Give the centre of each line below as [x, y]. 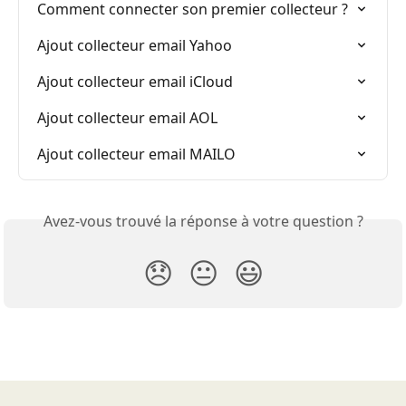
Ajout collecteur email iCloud [135, 82]
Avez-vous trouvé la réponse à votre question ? [203, 222]
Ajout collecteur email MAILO [136, 155]
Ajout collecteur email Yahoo [135, 46]
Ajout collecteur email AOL [127, 118]
